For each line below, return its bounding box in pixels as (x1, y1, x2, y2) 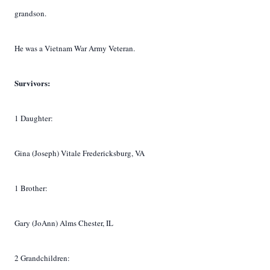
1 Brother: (14, 183, 48, 193)
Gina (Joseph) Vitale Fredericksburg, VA (14, 148, 145, 159)
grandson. (14, 8, 46, 19)
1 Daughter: (14, 113, 53, 124)
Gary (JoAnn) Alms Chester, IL (14, 218, 113, 228)
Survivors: (14, 77, 50, 89)
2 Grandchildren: (14, 253, 70, 263)
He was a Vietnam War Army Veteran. (14, 43, 135, 54)
